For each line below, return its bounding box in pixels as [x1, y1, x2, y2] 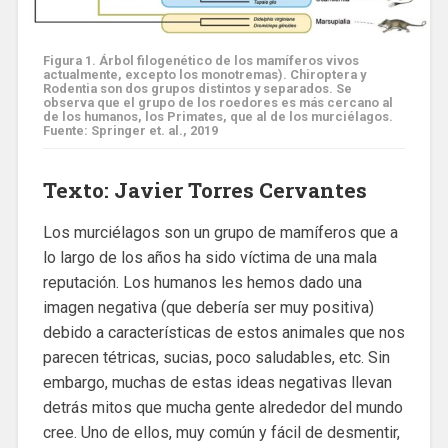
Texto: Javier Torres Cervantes [42, 176, 367, 205]
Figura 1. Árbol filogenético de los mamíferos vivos [42, 53, 359, 69]
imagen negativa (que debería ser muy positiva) [42, 298, 374, 318]
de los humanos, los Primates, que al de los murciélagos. [42, 109, 393, 125]
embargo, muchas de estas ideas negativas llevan [42, 373, 392, 393]
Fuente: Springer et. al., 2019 [42, 123, 218, 139]
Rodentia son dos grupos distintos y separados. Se [42, 81, 352, 97]
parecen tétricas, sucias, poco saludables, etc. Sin [42, 348, 390, 368]
